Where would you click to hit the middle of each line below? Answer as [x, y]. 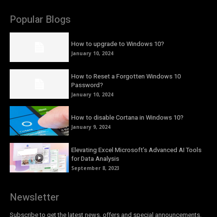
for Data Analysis [95, 159]
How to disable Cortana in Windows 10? [128, 118]
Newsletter [34, 198]
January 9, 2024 [91, 127]
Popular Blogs [40, 19]
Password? [87, 85]
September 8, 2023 [96, 168]
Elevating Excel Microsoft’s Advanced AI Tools [137, 150]
